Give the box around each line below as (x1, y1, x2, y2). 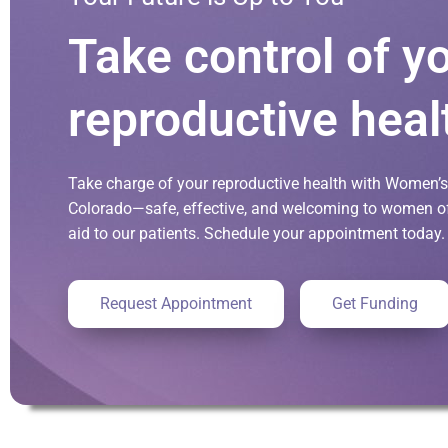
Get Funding (332, 294, 418, 314)
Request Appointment (100, 294, 252, 314)
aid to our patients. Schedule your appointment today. (68, 224, 445, 244)
